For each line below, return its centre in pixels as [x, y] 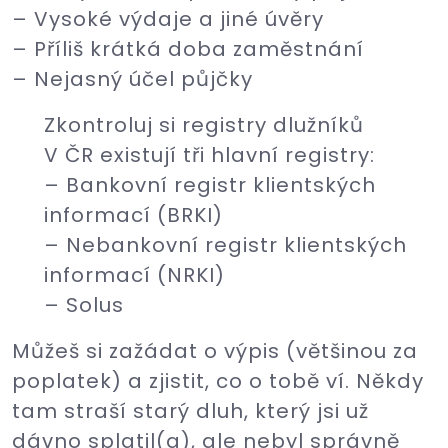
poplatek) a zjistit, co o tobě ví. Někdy [218, 381]
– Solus [84, 305]
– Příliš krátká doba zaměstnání [188, 49]
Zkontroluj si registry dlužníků [204, 125]
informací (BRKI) [133, 215]
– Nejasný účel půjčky [132, 79]
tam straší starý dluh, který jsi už [190, 411]
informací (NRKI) [134, 275]
